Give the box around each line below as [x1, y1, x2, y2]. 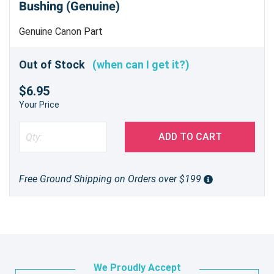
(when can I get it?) [92, 58, 190, 72]
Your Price [19, 100, 59, 110]
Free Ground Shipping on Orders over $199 [19, 173, 204, 185]
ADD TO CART [158, 131, 222, 143]
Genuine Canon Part [19, 25, 103, 37]
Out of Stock [19, 58, 92, 72]
